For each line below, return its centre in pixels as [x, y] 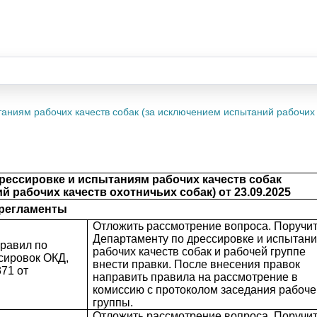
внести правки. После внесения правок [196, 264]
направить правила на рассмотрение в [195, 277]
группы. [113, 302]
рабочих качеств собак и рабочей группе [199, 252]
